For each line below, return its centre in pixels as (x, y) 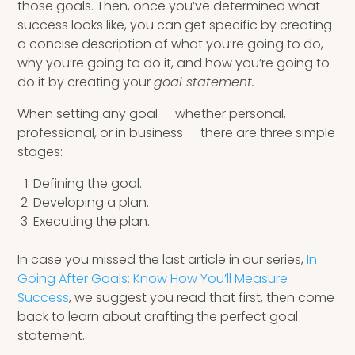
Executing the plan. (92, 221)
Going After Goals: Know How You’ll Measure (153, 278)
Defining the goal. (88, 183)
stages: (40, 151)
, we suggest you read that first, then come (202, 297)
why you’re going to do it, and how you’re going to (174, 63)
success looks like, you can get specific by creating (175, 25)
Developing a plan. (92, 202)
